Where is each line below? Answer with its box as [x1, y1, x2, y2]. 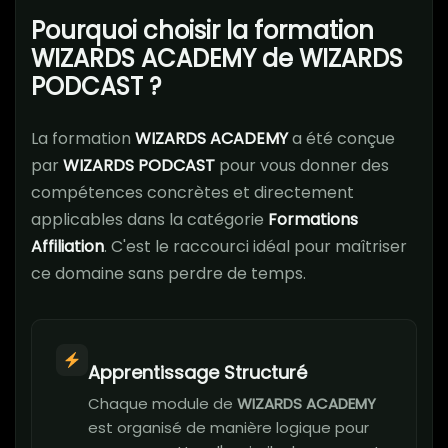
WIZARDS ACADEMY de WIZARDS [31, 42, 403, 76]
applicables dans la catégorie [31, 208, 268, 232]
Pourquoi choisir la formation [31, 14, 374, 48]
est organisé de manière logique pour [88, 417, 369, 439]
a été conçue [288, 127, 395, 151]
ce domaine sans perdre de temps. [31, 262, 306, 286]
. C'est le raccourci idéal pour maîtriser [104, 235, 407, 259]
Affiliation [31, 235, 104, 259]
